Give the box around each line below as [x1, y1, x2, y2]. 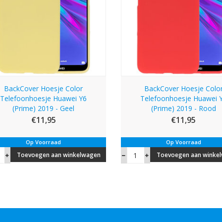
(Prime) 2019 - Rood [151, 103, 216, 113]
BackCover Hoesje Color [4, 83, 83, 93]
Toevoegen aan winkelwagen [16, 150, 101, 159]
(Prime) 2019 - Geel [12, 103, 75, 113]
